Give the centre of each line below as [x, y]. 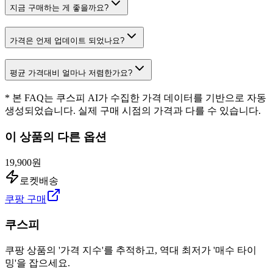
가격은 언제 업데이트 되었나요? [67, 40]
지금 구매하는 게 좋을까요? [59, 8]
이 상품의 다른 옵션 [56, 136]
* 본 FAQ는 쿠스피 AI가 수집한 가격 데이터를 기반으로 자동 [136, 98]
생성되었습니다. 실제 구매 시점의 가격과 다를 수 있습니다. [133, 111]
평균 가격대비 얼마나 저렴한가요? [71, 73]
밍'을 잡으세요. [37, 263]
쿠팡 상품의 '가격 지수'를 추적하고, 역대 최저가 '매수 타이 [131, 250]
